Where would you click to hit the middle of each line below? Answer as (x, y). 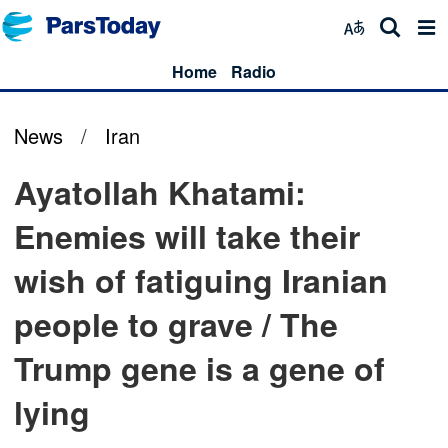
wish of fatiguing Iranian (201, 280)
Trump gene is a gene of (199, 368)
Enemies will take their (187, 236)
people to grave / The (176, 324)
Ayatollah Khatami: (160, 192)
